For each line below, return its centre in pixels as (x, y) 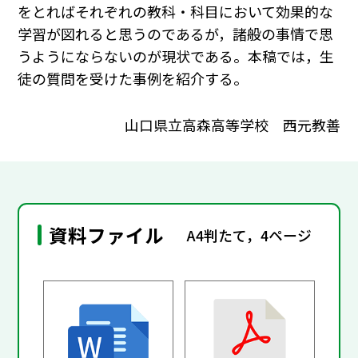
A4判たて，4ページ (250, 235)
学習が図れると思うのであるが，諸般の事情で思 (176, 34)
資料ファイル (107, 235)
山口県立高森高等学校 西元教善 (232, 124)
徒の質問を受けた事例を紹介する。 (133, 79)
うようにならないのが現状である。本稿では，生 (176, 56)
